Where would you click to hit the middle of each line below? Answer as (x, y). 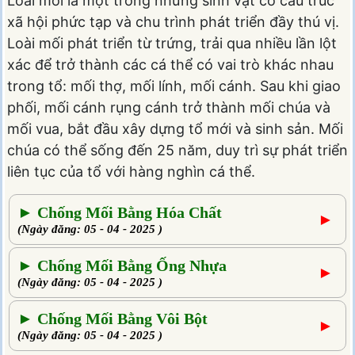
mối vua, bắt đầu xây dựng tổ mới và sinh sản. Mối (175, 129)
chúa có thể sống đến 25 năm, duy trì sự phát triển (177, 151)
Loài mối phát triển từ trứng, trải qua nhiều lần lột (172, 44)
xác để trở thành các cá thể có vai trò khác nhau (170, 65)
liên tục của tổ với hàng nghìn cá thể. (131, 172)
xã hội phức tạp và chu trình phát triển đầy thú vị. (173, 22)
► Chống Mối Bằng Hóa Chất (120, 212)
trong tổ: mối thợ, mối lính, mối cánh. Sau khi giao (174, 86)
